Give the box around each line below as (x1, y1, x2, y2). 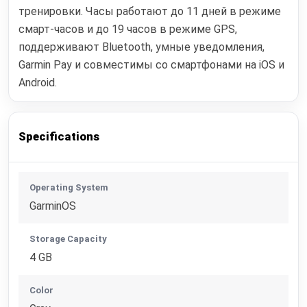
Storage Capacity (29, 233, 108, 244)
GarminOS (29, 199, 77, 212)
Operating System (29, 182, 109, 193)
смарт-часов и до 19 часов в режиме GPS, (19, 23, 238, 36)
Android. (19, 76, 58, 90)
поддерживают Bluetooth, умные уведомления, (19, 40, 265, 54)
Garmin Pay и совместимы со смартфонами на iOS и (19, 58, 285, 72)
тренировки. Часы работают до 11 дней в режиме (19, 5, 282, 19)
